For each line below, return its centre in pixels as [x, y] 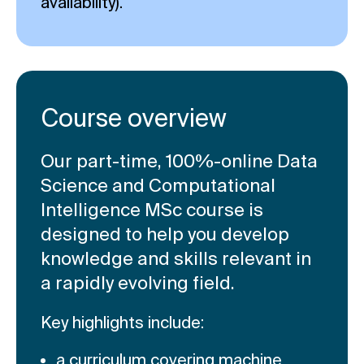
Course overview [134, 117]
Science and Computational [158, 184]
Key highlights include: [122, 322]
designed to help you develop [165, 233]
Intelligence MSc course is [152, 209]
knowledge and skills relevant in [176, 258]
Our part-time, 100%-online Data [179, 160]
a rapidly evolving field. [138, 282]
